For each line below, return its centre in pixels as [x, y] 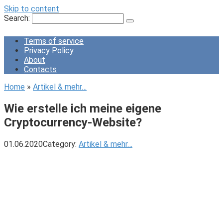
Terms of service [54, 41]
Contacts [40, 69]
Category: [60, 144]
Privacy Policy [49, 51]
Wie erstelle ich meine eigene [83, 108]
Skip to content [32, 9]
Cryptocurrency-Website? [73, 122]
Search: [18, 18]
